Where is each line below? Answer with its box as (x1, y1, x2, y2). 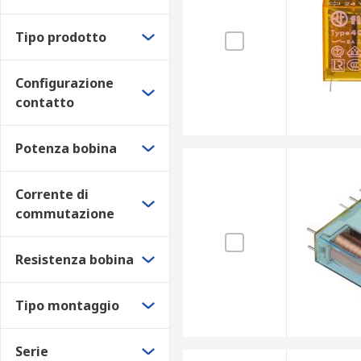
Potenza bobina (15, 139, 117, 157)
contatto (15, 93, 74, 111)
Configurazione (15, 74, 114, 92)
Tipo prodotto (15, 28, 106, 46)
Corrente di (15, 185, 89, 203)
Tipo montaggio (15, 297, 119, 314)
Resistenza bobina (15, 251, 134, 268)
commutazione (15, 205, 114, 222)
